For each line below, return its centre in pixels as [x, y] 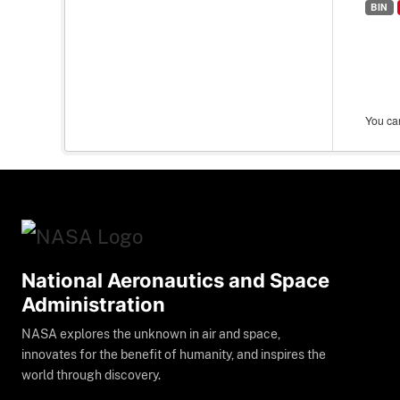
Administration [93, 305]
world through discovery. [91, 375]
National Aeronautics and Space [175, 281]
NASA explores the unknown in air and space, [151, 334]
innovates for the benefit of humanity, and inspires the [174, 355]
